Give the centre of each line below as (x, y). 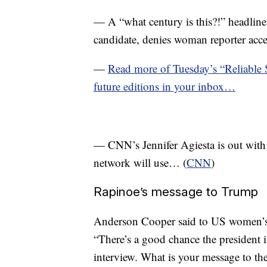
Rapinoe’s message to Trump (176, 192)
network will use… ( (140, 162)
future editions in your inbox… (164, 86)
